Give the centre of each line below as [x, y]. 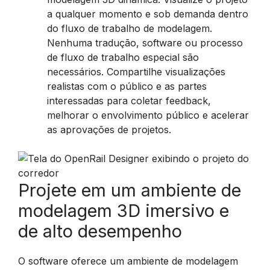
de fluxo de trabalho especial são [123, 57]
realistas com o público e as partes [127, 86]
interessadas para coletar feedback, [129, 101]
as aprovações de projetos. [109, 130]
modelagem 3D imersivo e [124, 211]
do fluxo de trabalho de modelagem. [130, 28]
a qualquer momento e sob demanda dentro [148, 14]
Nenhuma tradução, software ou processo [145, 43]
